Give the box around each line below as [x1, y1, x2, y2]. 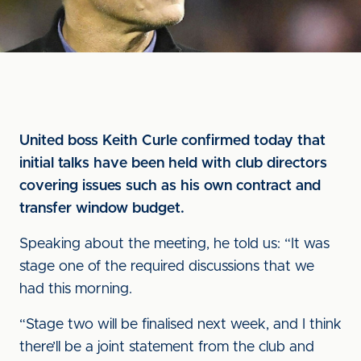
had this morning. [19, 282, 132, 297]
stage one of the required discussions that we [19, 259, 314, 274]
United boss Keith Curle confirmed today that [19, 134, 326, 148]
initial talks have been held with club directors [19, 156, 327, 171]
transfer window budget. [19, 201, 185, 216]
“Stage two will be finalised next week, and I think [19, 317, 342, 332]
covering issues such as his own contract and [19, 179, 321, 193]
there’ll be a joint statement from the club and [19, 340, 314, 355]
